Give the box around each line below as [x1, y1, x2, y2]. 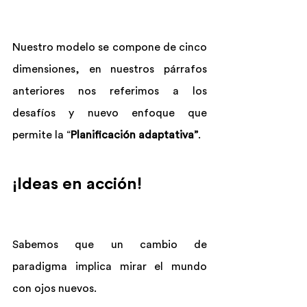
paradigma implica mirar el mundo [12, 261, 207, 273]
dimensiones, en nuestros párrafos [12, 64, 207, 75]
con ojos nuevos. [12, 283, 97, 295]
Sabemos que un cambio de [12, 239, 207, 251]
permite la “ [12, 130, 71, 141]
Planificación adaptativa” [71, 130, 198, 141]
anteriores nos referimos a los [12, 86, 207, 97]
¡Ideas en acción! [12, 176, 142, 193]
